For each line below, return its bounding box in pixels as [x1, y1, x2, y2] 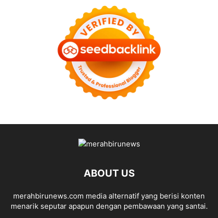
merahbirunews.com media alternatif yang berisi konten [13, 191, 205, 201]
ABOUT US [83, 167, 135, 180]
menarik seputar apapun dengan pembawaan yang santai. [10, 201, 208, 211]
